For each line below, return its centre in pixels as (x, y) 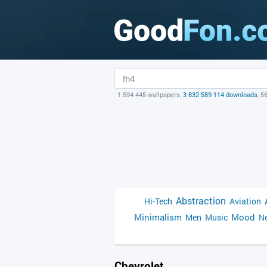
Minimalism (158, 217)
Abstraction (201, 201)
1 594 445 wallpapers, (150, 94)
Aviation (245, 201)
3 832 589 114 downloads (220, 94)
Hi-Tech (158, 201)
